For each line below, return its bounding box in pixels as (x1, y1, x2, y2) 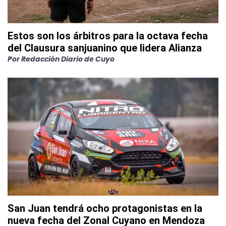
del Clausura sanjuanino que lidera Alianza (8, 41, 202, 54)
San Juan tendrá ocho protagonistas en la (8, 202, 202, 214)
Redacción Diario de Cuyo (21, 53, 115, 64)
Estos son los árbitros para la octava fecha (8, 29, 208, 42)
